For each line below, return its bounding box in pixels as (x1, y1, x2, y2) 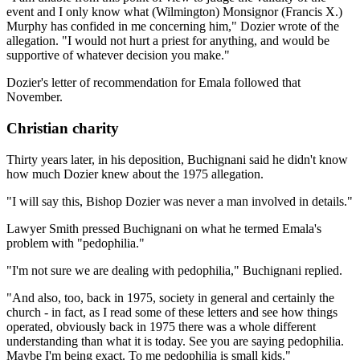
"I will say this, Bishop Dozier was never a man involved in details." (6, 194, 353, 208)
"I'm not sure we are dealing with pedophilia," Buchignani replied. (6, 263, 342, 277)
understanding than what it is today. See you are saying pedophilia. (6, 333, 344, 348)
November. (6, 90, 63, 104)
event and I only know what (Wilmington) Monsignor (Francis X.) (6, 5, 342, 19)
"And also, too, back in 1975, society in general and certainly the (6, 290, 334, 305)
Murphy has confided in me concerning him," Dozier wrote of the (6, 19, 339, 34)
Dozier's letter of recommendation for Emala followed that (6, 76, 301, 90)
